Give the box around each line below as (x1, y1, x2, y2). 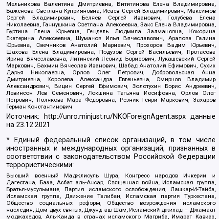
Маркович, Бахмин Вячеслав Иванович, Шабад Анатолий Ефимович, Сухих (6, 62, 216, 69)
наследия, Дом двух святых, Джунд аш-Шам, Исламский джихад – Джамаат (6, 206, 216, 213)
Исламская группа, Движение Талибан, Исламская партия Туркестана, (6, 192, 216, 199)
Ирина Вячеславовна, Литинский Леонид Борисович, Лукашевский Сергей (6, 55, 216, 63)
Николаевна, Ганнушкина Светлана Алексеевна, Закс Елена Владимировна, (6, 21, 216, 28)
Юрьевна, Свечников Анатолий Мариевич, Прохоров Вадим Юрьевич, (6, 42, 216, 49)
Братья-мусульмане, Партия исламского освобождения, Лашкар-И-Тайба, (6, 185, 216, 193)
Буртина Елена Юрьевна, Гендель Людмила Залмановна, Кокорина (6, 28, 216, 35)
